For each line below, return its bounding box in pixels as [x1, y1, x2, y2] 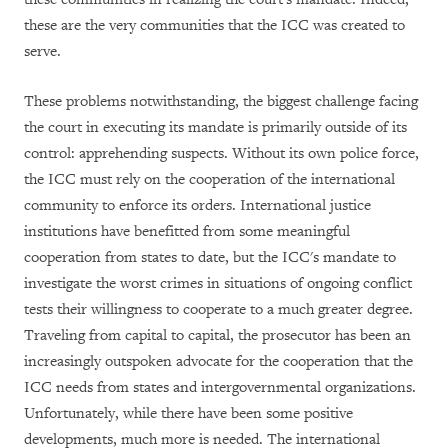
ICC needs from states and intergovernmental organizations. [24, 377, 416, 397]
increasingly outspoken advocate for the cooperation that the [24, 351, 413, 371]
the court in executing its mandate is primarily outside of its [24, 117, 407, 137]
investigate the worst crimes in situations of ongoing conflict [24, 273, 412, 293]
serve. [24, 41, 61, 61]
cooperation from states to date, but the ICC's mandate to [24, 247, 396, 267]
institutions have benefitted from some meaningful [24, 221, 350, 241]
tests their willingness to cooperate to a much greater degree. [24, 299, 413, 319]
